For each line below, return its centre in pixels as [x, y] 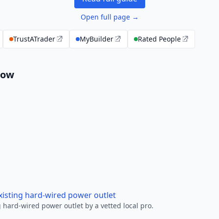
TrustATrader [34, 39]
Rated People [159, 39]
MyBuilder [97, 39]
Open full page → [109, 17]
